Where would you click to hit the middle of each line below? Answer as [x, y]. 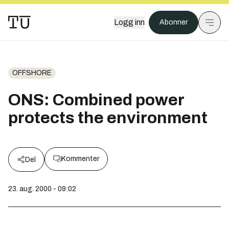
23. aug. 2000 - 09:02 [42, 189]
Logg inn [129, 22]
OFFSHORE [32, 73]
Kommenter [80, 159]
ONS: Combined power [96, 100]
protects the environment [108, 118]
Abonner [174, 22]
